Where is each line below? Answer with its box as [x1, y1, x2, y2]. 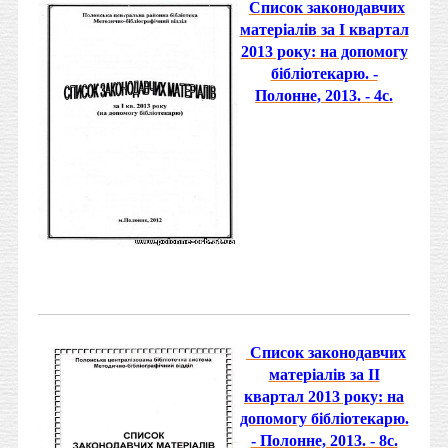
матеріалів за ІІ [268, 366, 380, 383]
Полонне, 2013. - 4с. [255, 87, 393, 104]
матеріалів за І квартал [239, 21, 409, 38]
